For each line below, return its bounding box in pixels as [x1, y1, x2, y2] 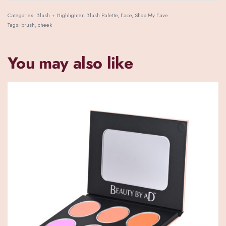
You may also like [8, 51, 133, 75]
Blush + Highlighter [36, 11, 83, 20]
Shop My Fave [135, 11, 168, 20]
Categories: [8, 11, 36, 20]
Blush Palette [86, 11, 118, 20]
